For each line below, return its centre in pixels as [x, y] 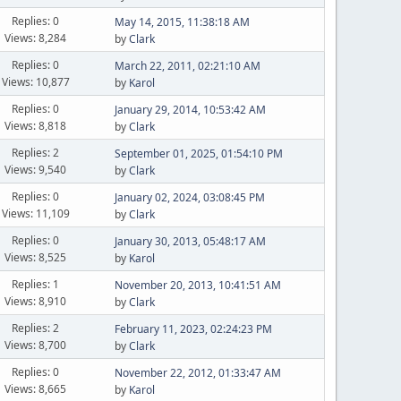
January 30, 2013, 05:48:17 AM [190, 241]
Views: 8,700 [36, 345]
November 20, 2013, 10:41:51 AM [197, 285]
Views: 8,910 [36, 301]
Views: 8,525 [36, 257]
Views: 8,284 [36, 38]
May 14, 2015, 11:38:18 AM [182, 22]
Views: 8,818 [36, 125]
